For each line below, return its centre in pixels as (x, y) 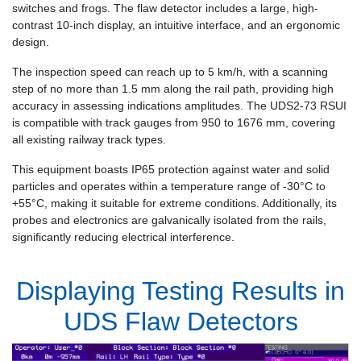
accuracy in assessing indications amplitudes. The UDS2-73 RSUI (179, 106)
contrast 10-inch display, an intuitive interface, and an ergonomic (176, 25)
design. (31, 42)
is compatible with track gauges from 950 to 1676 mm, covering (174, 123)
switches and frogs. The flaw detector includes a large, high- (165, 8)
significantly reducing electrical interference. (123, 237)
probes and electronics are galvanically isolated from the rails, (169, 220)
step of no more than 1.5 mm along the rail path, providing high (173, 89)
